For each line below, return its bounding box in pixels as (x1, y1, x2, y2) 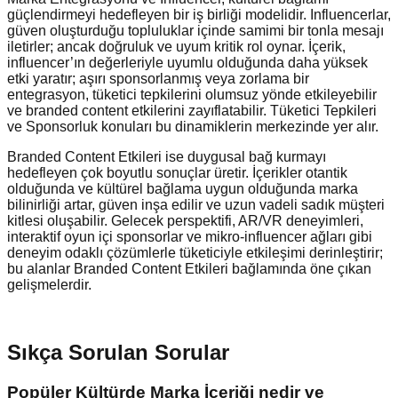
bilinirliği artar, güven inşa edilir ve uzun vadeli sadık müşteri (7, 196, 385, 212)
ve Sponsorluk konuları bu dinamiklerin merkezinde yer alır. (7, 118, 378, 134)
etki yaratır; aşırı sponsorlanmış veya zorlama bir (7, 70, 309, 86)
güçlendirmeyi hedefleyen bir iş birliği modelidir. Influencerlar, (7, 6, 391, 22)
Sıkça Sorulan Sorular (7, 340, 229, 365)
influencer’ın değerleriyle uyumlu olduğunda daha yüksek (7, 54, 368, 70)
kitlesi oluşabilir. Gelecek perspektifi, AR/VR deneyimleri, (7, 212, 363, 228)
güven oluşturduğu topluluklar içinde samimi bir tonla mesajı (7, 22, 384, 38)
